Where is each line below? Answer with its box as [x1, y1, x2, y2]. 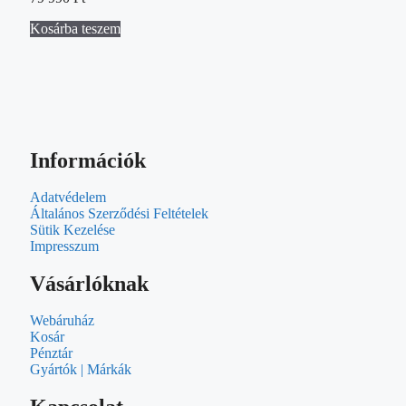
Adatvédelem [30, 188, 106, 205]
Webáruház [30, 312, 94, 328]
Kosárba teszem [30, 21, 121, 37]
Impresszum [30, 237, 99, 254]
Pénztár [30, 344, 72, 361]
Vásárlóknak [30, 271, 149, 295]
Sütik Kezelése [30, 221, 115, 237]
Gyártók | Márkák [30, 361, 131, 377]
